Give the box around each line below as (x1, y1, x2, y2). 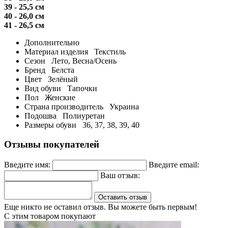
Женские (43, 93, 75, 102)
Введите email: (149, 160, 199, 169)
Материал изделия (24, 47, 92, 56)
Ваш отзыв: (100, 171, 140, 180)
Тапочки (65, 83, 97, 93)
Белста (49, 65, 74, 74)
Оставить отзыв (98, 193, 147, 202)
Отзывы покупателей (4, 139, 99, 150)
